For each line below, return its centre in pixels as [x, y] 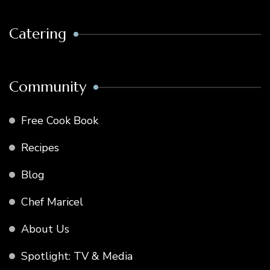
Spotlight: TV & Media [77, 256]
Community [48, 86]
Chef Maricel [52, 202]
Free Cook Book [60, 120]
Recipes [40, 147]
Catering [38, 33]
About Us [45, 229]
